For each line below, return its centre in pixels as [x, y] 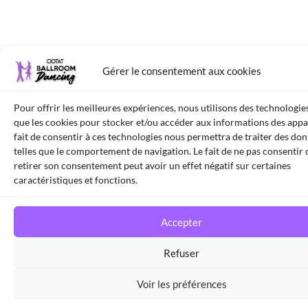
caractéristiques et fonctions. [76, 180]
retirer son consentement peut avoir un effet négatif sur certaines [152, 165]
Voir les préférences [181, 284]
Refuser [181, 253]
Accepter [181, 222]
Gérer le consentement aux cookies [181, 70]
